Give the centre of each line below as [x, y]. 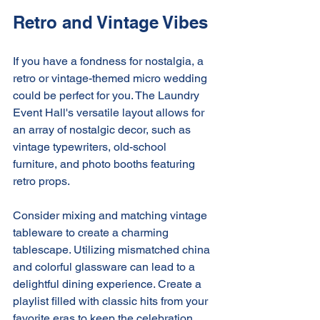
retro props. [41, 181]
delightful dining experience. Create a [109, 284]
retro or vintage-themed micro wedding [111, 78]
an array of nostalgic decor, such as [103, 129]
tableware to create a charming [92, 232]
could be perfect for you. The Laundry [107, 95]
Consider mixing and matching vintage [111, 215]
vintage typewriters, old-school [91, 146]
